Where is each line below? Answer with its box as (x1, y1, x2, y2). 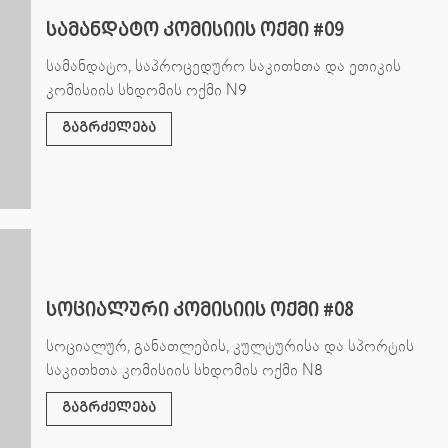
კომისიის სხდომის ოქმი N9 (45, 79, 247, 100)
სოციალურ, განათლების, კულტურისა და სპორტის (45, 335, 414, 356)
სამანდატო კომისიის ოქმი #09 (45, 19, 344, 41)
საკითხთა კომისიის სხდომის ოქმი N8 (45, 359, 323, 380)
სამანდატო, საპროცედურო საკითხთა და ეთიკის (45, 55, 401, 76)
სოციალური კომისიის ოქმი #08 (45, 299, 354, 321)
